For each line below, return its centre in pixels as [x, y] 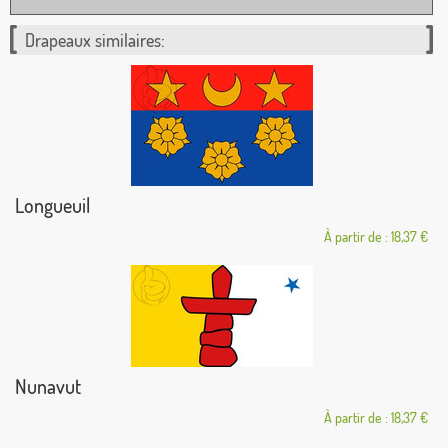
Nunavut [48, 385]
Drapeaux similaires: [95, 39]
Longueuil [52, 204]
